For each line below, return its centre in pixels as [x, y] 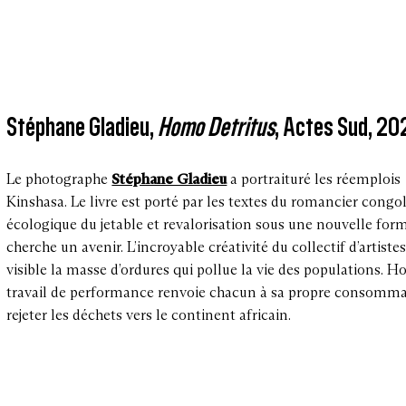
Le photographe [59, 179]
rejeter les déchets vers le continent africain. [153, 314]
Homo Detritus [217, 126]
